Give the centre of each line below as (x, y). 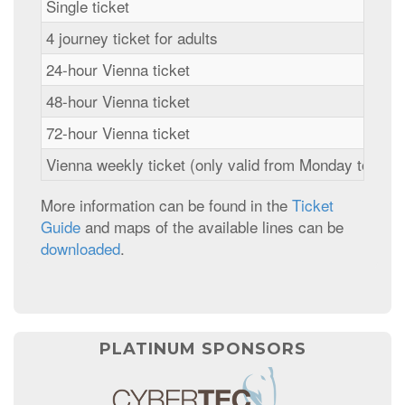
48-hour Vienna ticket (118, 101)
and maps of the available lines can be (212, 227)
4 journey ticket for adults (132, 38)
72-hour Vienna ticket (118, 133)
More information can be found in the (166, 205)
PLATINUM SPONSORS (202, 349)
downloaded (80, 249)
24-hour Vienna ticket (118, 70)
